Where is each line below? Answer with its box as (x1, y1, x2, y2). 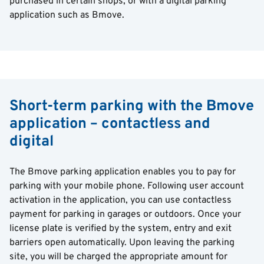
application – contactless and (9, 115, 210, 134)
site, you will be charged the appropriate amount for (9, 251, 227, 263)
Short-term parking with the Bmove (9, 97, 254, 116)
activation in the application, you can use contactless (9, 194, 232, 206)
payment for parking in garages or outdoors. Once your (9, 209, 241, 220)
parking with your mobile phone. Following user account (9, 180, 244, 192)
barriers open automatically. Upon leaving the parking (9, 237, 235, 249)
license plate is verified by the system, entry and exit (9, 223, 232, 235)
